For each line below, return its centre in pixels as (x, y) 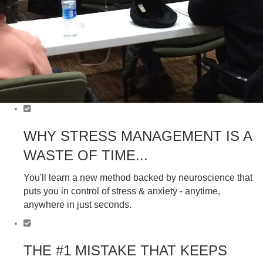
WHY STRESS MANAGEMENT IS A (138, 136)
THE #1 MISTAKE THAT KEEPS (125, 250)
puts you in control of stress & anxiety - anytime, (122, 191)
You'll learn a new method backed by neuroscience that (138, 177)
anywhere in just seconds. (79, 204)
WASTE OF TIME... (86, 155)
